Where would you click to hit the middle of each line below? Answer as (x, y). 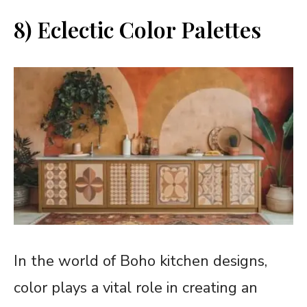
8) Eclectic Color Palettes (137, 29)
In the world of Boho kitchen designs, (140, 261)
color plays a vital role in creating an (136, 287)
